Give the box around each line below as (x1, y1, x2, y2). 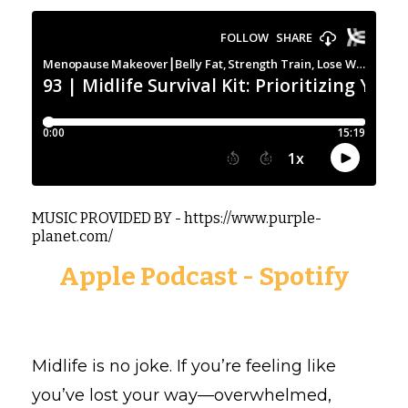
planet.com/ (32, 227, 116, 245)
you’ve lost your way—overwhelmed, (32, 384, 331, 405)
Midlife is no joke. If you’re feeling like (32, 355, 336, 376)
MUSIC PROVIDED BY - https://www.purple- (32, 209, 321, 227)
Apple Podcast (59, 260, 238, 291)
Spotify (259, 260, 349, 291)
